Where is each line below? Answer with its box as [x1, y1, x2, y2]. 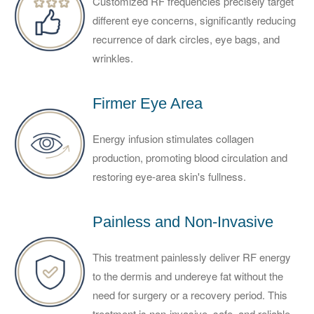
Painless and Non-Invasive [93, 212, 273, 231]
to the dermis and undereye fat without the [93, 268, 283, 283]
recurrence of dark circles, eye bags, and [93, 31, 280, 46]
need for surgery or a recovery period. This [93, 287, 287, 302]
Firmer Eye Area [93, 94, 203, 112]
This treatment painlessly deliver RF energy [93, 249, 291, 264]
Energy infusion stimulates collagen [93, 130, 254, 146]
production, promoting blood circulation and [93, 149, 287, 165]
